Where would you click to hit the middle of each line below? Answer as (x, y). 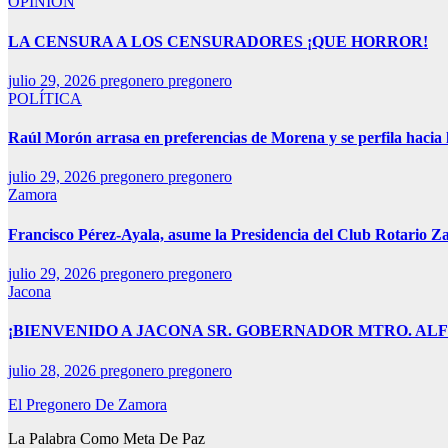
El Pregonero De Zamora (87, 404)
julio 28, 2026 (54, 370)
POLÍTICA (45, 98)
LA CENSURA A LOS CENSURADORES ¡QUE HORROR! (218, 41)
